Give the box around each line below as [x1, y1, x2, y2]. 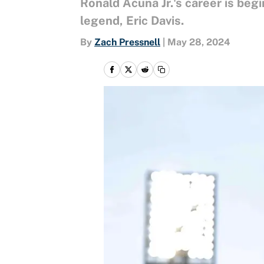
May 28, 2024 [167, 37, 230, 48]
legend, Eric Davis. [80, 14, 184, 28]
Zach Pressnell [94, 37, 160, 48]
